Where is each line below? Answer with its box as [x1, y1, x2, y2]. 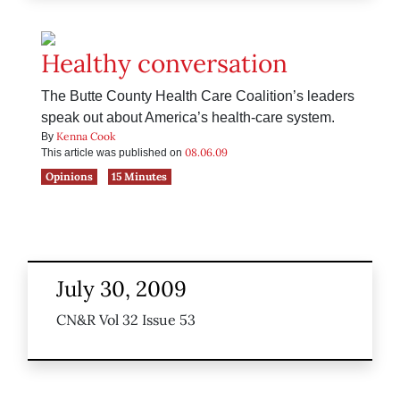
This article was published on [41, 146, 185, 160]
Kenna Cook [56, 129, 115, 144]
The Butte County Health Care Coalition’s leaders [41, 88, 354, 104]
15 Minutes [112, 170, 168, 184]
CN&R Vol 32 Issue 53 [56, 311, 196, 329]
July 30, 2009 [56, 275, 187, 304]
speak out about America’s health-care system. [41, 110, 335, 126]
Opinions [45, 170, 93, 184]
